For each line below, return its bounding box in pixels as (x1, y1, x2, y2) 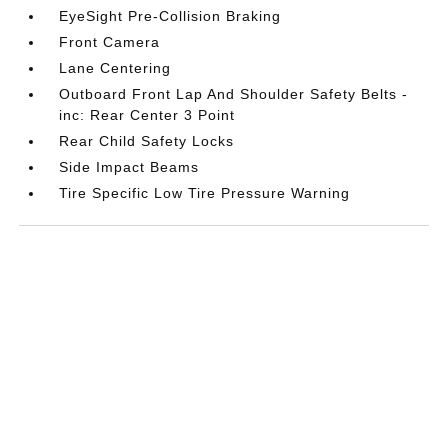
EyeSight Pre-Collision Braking (59, 7, 282, 24)
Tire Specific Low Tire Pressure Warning (59, 184, 351, 201)
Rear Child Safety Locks (59, 132, 235, 149)
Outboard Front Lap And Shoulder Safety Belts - (59, 85, 409, 102)
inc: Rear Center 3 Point (59, 106, 236, 123)
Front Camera (59, 33, 161, 50)
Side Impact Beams (59, 158, 200, 175)
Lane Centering (59, 59, 172, 76)
